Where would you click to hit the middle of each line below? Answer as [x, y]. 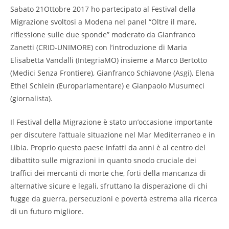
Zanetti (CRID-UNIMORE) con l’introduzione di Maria [99, 47]
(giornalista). [31, 98]
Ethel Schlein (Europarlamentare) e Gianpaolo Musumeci [107, 86]
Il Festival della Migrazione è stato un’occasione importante [111, 122]
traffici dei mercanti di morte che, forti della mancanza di [108, 173]
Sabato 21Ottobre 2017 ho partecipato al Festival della [103, 9]
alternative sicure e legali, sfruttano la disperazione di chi [109, 186]
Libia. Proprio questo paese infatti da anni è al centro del [108, 147]
